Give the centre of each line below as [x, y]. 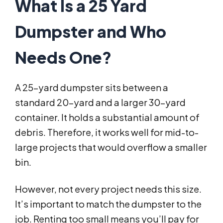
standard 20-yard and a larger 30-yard [100, 103]
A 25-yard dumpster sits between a [92, 88]
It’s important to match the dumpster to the [108, 204]
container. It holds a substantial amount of [107, 117]
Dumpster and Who [91, 32]
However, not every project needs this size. [108, 189]
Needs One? [63, 57]
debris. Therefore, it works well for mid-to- [107, 132]
